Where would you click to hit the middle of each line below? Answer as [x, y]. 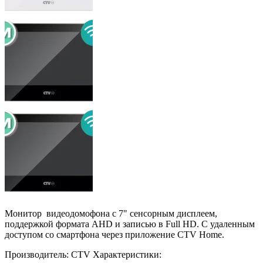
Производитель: [37, 254]
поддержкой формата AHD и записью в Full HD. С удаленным [130, 224]
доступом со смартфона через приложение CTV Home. [114, 235]
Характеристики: [127, 254]
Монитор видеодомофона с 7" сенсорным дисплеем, [111, 213]
